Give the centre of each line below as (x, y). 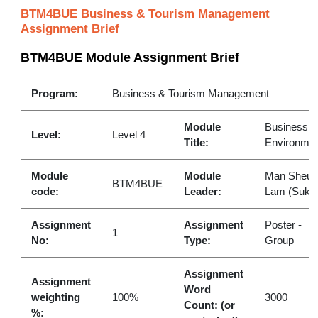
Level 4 (129, 135)
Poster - (283, 225)
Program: (55, 93)
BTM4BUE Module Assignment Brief (130, 57)
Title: (196, 142)
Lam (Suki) (290, 191)
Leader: (203, 191)
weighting (56, 297)
